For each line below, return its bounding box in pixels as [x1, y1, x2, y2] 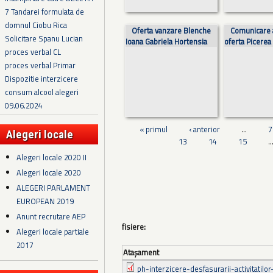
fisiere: [122, 220, 147, 233]
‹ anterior [189, 123, 221, 135]
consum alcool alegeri [5, 86, 79, 99]
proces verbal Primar [5, 59, 76, 72]
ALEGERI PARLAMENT [16, 182, 91, 194]
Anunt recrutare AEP [16, 210, 86, 223]
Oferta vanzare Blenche [132, 24, 211, 37]
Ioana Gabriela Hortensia [126, 35, 207, 48]
